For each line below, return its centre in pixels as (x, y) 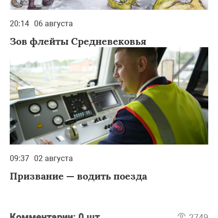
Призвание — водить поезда (78, 176)
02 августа (54, 158)
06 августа (54, 23)
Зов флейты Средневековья (78, 41)
